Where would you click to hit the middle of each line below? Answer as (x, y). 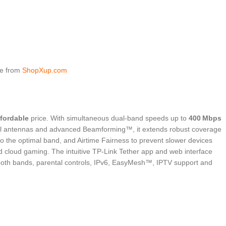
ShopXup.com (45, 70)
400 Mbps (205, 118)
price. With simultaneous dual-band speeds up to (109, 118)
